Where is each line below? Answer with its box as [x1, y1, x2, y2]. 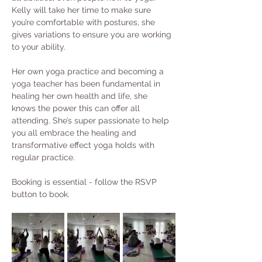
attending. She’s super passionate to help [12, 116, 171, 125]
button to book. [12, 189, 72, 199]
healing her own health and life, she [12, 91, 150, 101]
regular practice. [12, 153, 75, 162]
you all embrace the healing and [12, 128, 139, 137]
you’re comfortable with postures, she [12, 18, 157, 27]
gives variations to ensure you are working [12, 30, 174, 39]
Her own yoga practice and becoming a [12, 67, 166, 76]
